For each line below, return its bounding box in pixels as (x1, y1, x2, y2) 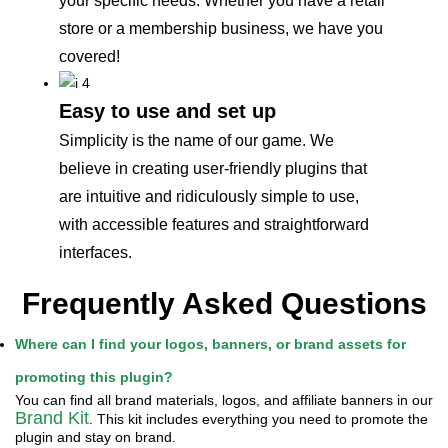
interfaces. (59, 244, 132, 262)
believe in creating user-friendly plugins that (59, 160, 367, 178)
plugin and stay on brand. (15, 429, 176, 446)
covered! (59, 48, 120, 66)
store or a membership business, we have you (59, 20, 383, 38)
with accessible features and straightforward (59, 216, 369, 234)
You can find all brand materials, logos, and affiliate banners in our (15, 392, 433, 409)
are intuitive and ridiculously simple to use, (59, 188, 359, 206)
